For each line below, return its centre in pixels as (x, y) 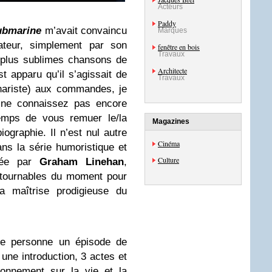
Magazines (171, 121)
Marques (172, 30)
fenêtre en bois (179, 47)
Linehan (101, 162)
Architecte (172, 70)
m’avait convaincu (84, 31)
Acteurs (170, 7)
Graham (58, 162)
